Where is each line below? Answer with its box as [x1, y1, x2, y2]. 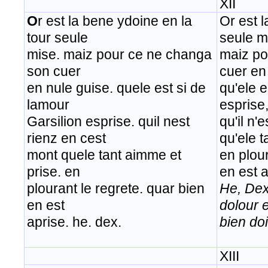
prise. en [27, 164, 80, 180]
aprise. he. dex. [27, 214, 125, 230]
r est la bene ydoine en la [38, 13, 192, 29]
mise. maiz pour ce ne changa [27, 47, 212, 63]
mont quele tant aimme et [27, 147, 181, 163]
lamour [27, 97, 69, 113]
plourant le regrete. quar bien [27, 181, 205, 197]
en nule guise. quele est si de [27, 80, 206, 96]
